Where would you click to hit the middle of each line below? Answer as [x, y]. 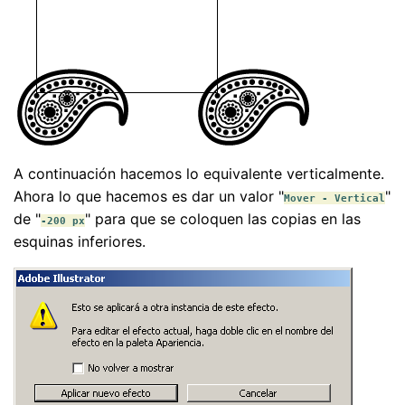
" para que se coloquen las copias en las [223, 219]
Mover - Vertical [334, 198]
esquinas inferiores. [80, 242]
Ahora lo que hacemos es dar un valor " [149, 197]
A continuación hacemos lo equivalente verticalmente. [199, 174]
